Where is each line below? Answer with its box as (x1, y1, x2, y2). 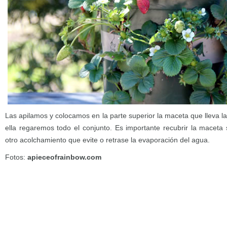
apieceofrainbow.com (27, 153, 101, 161)
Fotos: (5, 153, 27, 161)
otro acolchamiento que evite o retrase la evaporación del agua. (5, 136, 210, 144)
